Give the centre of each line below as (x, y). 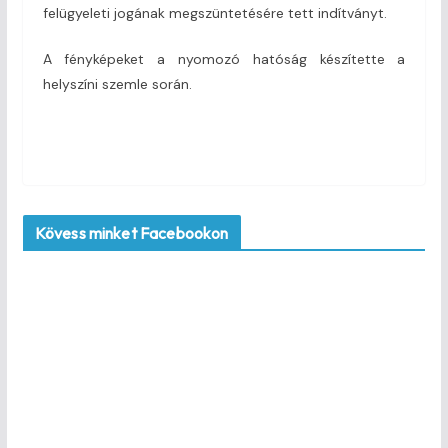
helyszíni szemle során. (117, 84)
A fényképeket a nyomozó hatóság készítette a (224, 59)
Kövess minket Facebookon (131, 233)
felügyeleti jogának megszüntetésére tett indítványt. (214, 13)
